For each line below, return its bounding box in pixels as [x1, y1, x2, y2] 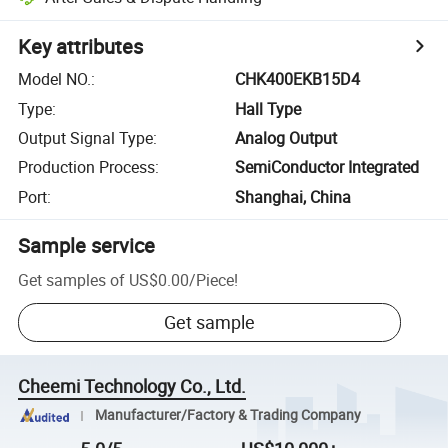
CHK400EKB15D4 [235, 68, 361, 91]
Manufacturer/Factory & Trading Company [94, 406, 361, 425]
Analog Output [235, 126, 338, 149]
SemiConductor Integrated [235, 156, 420, 179]
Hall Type [235, 97, 302, 120]
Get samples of [18, 268, 126, 291]
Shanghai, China [235, 185, 352, 208]
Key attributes [18, 33, 144, 61]
